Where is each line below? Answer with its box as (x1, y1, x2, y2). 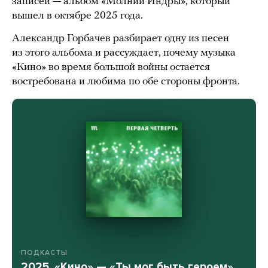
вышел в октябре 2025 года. (12, 10, 143, 22)
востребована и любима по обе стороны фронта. (12, 76, 240, 88)
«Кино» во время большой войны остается (12, 62, 210, 74)
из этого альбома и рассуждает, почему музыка (12, 47, 236, 59)
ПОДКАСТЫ (21, 248, 68, 257)
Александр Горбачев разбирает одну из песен (12, 33, 229, 45)
